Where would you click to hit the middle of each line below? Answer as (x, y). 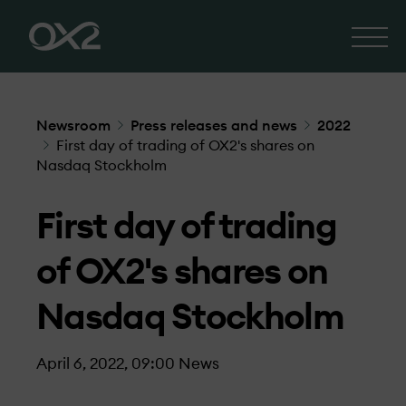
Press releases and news (214, 126)
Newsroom (73, 126)
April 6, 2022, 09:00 (106, 364)
